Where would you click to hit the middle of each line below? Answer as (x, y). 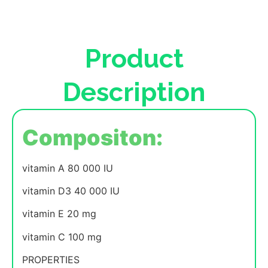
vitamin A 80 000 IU (68, 168)
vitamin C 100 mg (62, 237)
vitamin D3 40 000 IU (71, 191)
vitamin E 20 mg (59, 214)
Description (134, 92)
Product (134, 58)
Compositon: (92, 137)
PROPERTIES (51, 260)
